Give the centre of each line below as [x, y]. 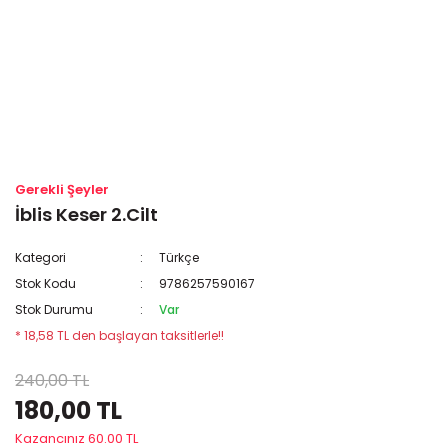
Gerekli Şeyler [62, 189]
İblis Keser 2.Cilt [86, 214]
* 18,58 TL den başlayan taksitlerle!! [119, 335]
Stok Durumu [54, 309]
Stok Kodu [45, 283]
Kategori [40, 257]
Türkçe [179, 257]
